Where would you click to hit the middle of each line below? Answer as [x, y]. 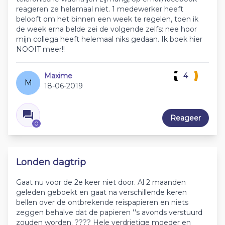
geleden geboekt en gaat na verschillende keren [101, 192]
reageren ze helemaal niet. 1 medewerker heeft [100, 9]
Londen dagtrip [51, 162]
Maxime [58, 76]
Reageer [186, 118]
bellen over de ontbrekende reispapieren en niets [102, 202]
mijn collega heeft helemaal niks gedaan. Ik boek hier [109, 39]
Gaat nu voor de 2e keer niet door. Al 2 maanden [101, 182]
